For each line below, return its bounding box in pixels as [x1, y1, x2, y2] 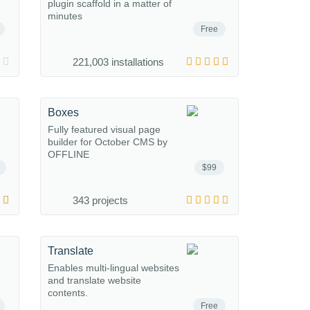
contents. [48, 287, 88, 298]
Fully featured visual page [48, 124, 161, 135]
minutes [48, 10, 82, 21]
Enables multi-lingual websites [48, 262, 179, 273]
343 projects [73, 194, 128, 206]
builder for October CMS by [48, 136, 167, 147]
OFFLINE [48, 149, 89, 160]
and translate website [48, 275, 141, 286]
